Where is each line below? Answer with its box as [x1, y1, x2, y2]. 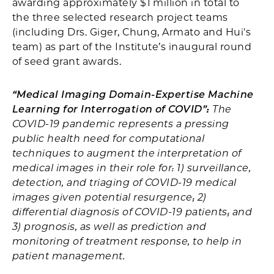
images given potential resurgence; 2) [12, 191, 207, 203]
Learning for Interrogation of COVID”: [12, 103, 213, 115]
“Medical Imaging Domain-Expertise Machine [12, 89, 254, 100]
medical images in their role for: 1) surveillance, [12, 162, 251, 174]
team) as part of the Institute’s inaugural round [12, 41, 252, 53]
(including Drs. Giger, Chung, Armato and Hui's [12, 26, 251, 38]
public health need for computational [12, 133, 205, 144]
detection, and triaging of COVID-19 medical [12, 177, 237, 188]
